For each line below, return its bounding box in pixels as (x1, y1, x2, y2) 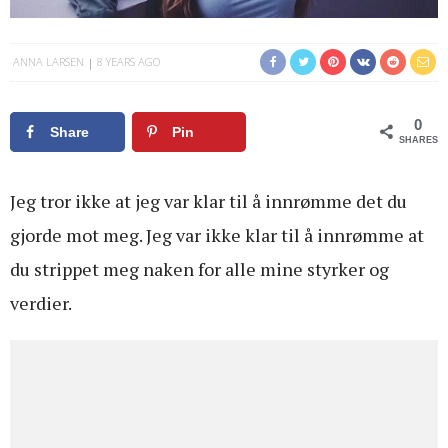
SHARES (398, 135, 438, 146)
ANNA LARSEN (13, 54, 84, 70)
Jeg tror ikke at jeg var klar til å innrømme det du (10, 188, 407, 213)
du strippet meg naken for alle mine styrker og (10, 256, 389, 281)
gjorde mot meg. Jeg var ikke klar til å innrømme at (10, 222, 424, 247)
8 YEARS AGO (97, 54, 160, 70)
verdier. (10, 290, 72, 315)
